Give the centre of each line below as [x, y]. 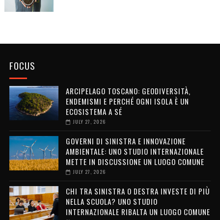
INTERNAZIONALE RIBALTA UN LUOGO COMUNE [138, 211]
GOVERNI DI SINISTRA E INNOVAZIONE [125, 141]
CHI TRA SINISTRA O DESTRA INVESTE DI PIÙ [137, 191]
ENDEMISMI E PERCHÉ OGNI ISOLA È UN [127, 101]
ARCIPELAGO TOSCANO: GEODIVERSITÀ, [128, 91]
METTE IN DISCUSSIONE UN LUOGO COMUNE [135, 161]
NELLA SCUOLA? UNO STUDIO [111, 201]
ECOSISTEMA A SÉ [94, 111]
